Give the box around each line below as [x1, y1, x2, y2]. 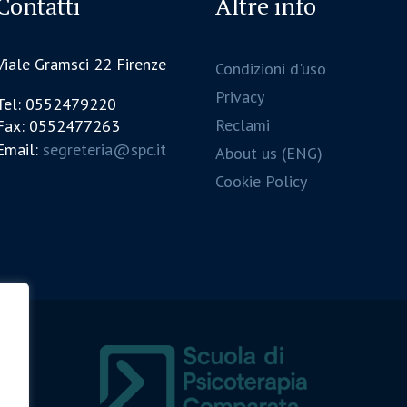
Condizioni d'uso [214, 58, 326, 79]
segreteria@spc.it [43, 139, 167, 160]
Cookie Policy [214, 171, 307, 192]
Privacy [214, 86, 264, 107]
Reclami [214, 114, 270, 135]
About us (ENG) [214, 143, 323, 164]
